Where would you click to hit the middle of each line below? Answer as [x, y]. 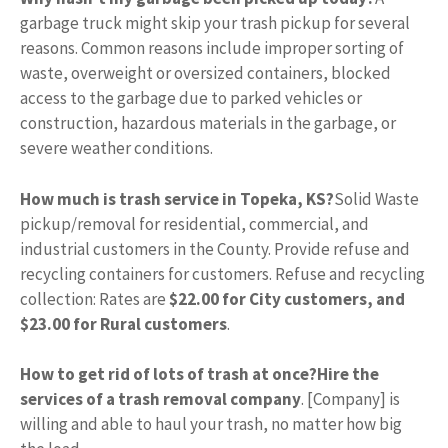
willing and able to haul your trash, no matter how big [211, 424]
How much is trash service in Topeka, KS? [177, 198]
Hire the [348, 374]
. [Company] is [350, 399]
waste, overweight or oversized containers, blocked [205, 73]
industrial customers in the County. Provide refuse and [215, 248]
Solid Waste [376, 198]
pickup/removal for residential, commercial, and [194, 223]
